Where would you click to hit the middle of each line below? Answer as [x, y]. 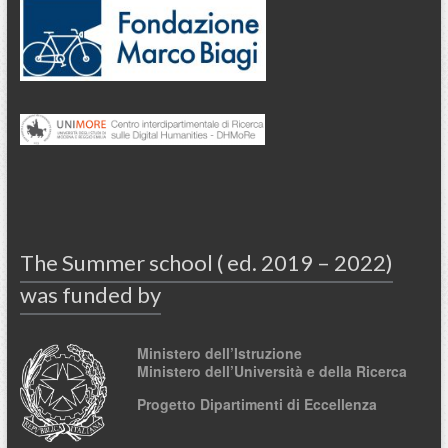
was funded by [90, 294]
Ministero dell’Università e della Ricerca [271, 370]
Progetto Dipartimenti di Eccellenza [256, 403]
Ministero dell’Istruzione [219, 352]
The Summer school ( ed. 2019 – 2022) [206, 262]
